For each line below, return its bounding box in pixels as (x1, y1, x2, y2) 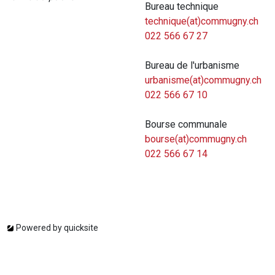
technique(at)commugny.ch (145, 15, 258, 28)
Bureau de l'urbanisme (145, 60, 239, 72)
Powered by (16, 223, 64, 233)
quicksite (64, 223, 98, 233)
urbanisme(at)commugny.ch (145, 74, 261, 87)
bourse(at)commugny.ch (145, 133, 247, 145)
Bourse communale (145, 118, 227, 131)
